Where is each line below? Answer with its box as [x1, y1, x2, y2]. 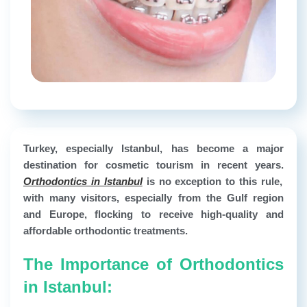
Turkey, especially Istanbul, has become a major [23, 143, 284, 155]
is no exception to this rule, [142, 175, 283, 188]
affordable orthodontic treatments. [23, 225, 188, 237]
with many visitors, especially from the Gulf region [23, 192, 284, 204]
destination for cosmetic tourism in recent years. [23, 159, 284, 171]
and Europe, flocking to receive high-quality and [23, 208, 284, 221]
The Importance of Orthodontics [23, 255, 284, 274]
